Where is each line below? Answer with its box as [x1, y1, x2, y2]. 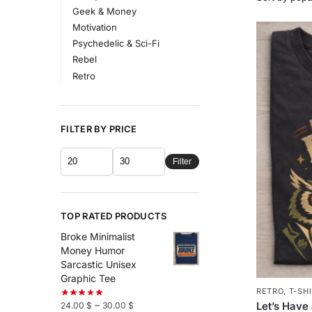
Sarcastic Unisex [61, 258, 136, 270]
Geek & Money [72, 5, 136, 17]
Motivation [72, 21, 117, 33]
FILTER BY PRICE [61, 123, 137, 135]
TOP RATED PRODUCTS [61, 210, 167, 221]
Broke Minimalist [61, 230, 135, 242]
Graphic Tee [61, 272, 116, 284]
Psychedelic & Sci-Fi [72, 38, 159, 49]
